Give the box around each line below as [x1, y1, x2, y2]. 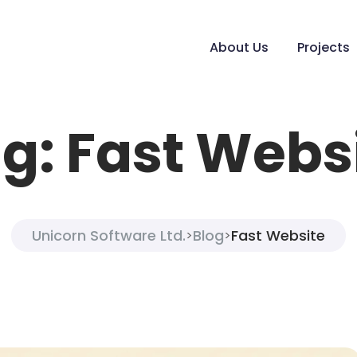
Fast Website [231, 226, 325, 245]
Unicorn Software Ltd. [32, 226, 186, 245]
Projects [297, 37, 350, 57]
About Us [210, 37, 269, 57]
